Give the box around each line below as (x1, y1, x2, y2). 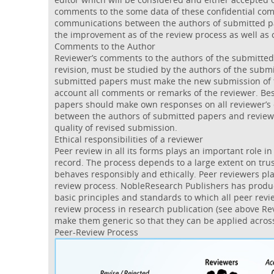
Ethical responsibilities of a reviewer (54, 133, 204, 145)
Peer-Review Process (54, 226, 139, 238)
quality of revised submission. (54, 121, 178, 133)
